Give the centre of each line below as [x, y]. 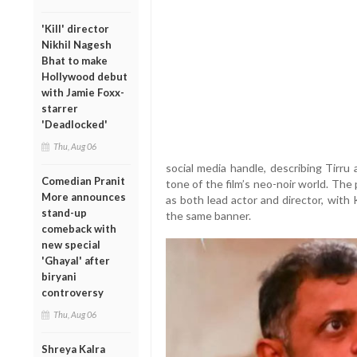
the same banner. [208, 216]
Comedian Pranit [83, 180]
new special [71, 244]
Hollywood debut [84, 76]
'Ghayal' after [76, 260]
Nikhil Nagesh [76, 44]
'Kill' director [75, 28]
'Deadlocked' [75, 124]
